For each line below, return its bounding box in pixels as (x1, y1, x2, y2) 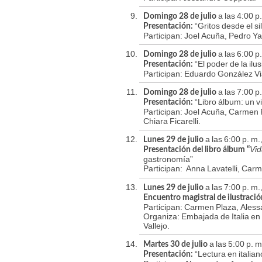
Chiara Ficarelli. (143, 116, 201, 126)
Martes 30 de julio (143, 240, 208, 249)
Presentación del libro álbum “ (143, 146, 250, 154)
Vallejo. (143, 221, 170, 231)
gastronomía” (143, 154, 193, 164)
